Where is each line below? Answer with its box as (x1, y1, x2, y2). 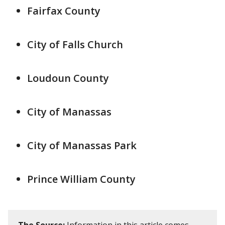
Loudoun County (27, 71, 109, 85)
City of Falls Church (27, 38, 123, 51)
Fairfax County (27, 4, 100, 18)
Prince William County (27, 172, 136, 186)
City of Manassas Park (27, 139, 137, 152)
